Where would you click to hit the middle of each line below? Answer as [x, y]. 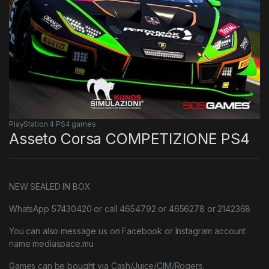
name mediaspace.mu [51, 243]
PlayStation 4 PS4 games [53, 124]
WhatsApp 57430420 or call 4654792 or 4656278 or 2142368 [130, 208]
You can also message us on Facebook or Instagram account [128, 231]
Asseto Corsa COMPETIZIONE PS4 [129, 138]
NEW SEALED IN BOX [50, 186]
